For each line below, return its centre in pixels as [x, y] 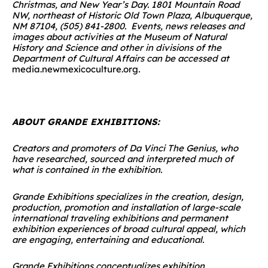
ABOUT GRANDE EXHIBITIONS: [86, 122]
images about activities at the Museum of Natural [119, 36]
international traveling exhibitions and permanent [120, 218]
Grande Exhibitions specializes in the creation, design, [128, 196]
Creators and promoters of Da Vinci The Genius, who [125, 148]
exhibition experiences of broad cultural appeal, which [129, 229]
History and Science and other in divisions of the [117, 47]
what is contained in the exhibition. [88, 170]
